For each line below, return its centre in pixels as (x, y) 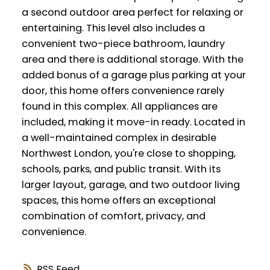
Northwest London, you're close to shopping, (128, 153)
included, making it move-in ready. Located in (133, 122)
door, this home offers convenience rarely (123, 90)
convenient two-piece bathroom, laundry (123, 43)
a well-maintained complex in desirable (119, 137)
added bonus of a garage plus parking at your (133, 75)
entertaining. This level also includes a (113, 28)
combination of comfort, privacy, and (113, 216)
